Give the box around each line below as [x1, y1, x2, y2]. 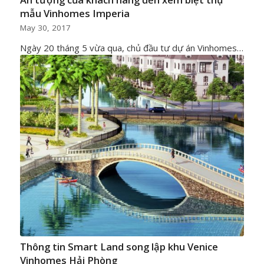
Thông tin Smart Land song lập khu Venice [19, 240, 218, 254]
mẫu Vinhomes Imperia [19, 6, 130, 21]
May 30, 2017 [19, 22, 71, 34]
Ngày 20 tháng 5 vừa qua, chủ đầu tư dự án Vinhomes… [19, 42, 243, 54]
